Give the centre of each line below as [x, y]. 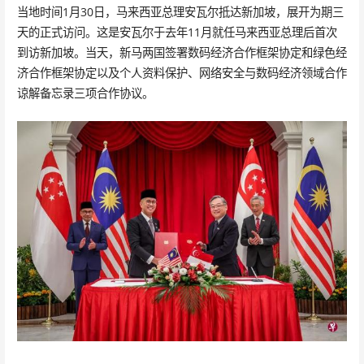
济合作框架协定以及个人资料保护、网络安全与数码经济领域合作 [182, 73]
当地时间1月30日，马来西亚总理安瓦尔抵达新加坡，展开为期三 [180, 12]
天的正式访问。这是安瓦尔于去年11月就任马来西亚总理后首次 [177, 32]
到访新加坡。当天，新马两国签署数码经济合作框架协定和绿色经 [182, 53]
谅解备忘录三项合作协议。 [85, 93]
